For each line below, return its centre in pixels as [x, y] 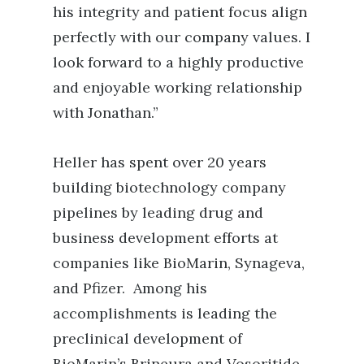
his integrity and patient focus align [180, 12]
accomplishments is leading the [165, 313]
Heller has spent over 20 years [160, 162]
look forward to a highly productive [178, 62]
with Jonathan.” [106, 113]
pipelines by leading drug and [158, 212]
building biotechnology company [169, 187]
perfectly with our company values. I [182, 37]
